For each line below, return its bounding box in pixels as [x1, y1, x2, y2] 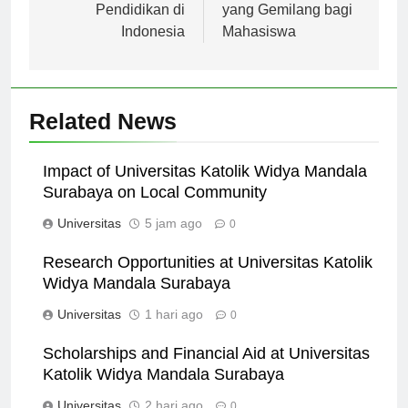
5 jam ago [145, 232, 202, 248]
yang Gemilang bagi [222, 18, 352, 35]
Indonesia [121, 40, 185, 56]
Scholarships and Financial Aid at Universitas [43, 361, 370, 380]
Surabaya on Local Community [43, 199, 267, 219]
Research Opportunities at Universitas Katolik [43, 270, 372, 289]
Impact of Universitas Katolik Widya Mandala [43, 178, 367, 198]
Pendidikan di [96, 18, 185, 35]
